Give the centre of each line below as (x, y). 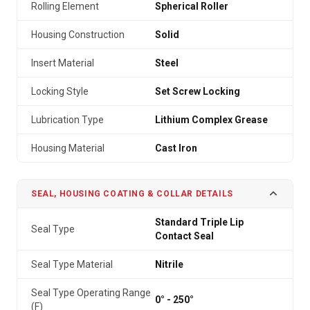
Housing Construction (78, 35)
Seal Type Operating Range (91, 293)
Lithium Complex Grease (211, 120)
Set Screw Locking (198, 91)
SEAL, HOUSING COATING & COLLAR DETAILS (132, 194)
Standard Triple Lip (199, 222)
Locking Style (60, 91)
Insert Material (63, 63)
